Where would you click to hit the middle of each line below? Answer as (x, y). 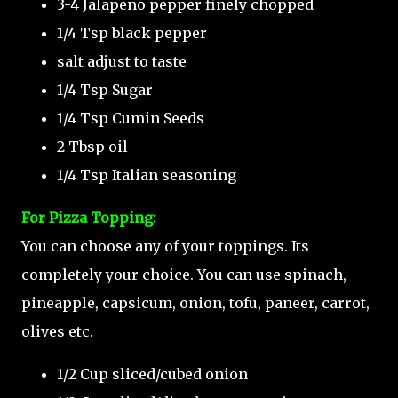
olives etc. (57, 331)
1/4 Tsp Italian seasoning (147, 175)
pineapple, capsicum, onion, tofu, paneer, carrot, (195, 303)
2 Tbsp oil (92, 147)
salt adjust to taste (122, 61)
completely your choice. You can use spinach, (184, 275)
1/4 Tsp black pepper (132, 33)
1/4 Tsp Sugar (105, 90)
